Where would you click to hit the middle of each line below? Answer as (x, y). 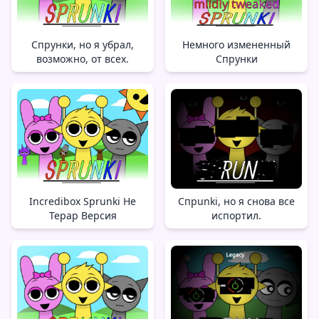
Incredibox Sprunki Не (83, 202)
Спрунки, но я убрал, (83, 45)
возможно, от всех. (83, 59)
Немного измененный (236, 45)
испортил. (236, 216)
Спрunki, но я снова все (236, 202)
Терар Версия (83, 216)
